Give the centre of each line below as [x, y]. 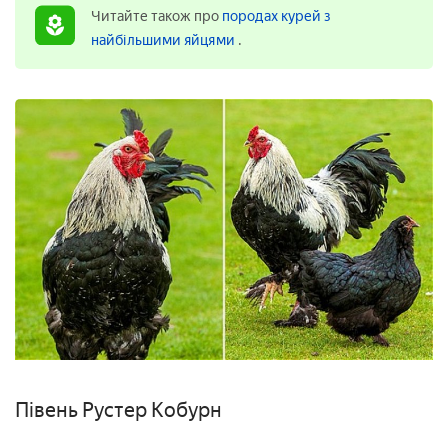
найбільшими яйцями [164, 41]
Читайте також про [156, 17]
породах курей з [277, 17]
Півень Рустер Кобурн [118, 410]
